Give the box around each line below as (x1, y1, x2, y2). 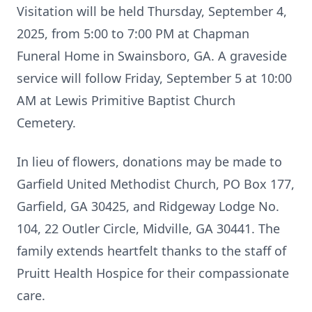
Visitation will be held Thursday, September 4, (17, 3, 287, 19)
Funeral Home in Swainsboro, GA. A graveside (17, 47, 287, 64)
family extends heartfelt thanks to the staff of (17, 242, 286, 259)
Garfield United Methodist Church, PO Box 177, (17, 175, 295, 192)
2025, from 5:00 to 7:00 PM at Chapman (17, 25, 249, 42)
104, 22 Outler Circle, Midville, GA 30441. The (17, 220, 280, 237)
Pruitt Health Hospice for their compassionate (17, 265, 289, 281)
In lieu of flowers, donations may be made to (17, 153, 282, 170)
